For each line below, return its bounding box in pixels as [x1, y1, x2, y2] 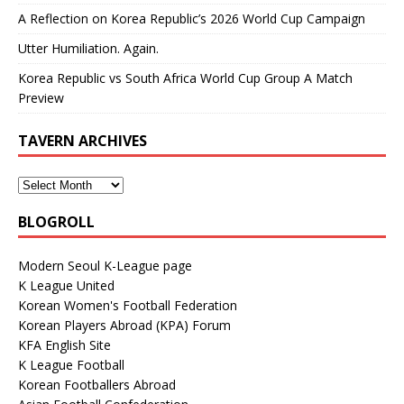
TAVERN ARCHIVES [18, 130, 147, 151]
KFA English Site [18, 335, 111, 353]
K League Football [18, 355, 124, 373]
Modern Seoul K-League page [18, 256, 192, 274]
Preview [18, 88, 64, 106]
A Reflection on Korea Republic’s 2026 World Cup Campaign [18, 9, 365, 27]
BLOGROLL [18, 211, 95, 232]
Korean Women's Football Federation [18, 296, 237, 314]
